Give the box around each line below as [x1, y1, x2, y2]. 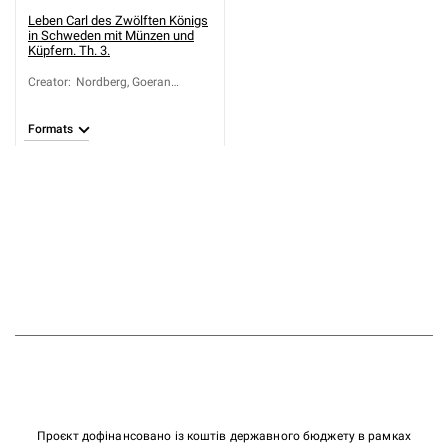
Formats [28, 122, 73, 136]
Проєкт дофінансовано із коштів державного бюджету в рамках [37, 429, 411, 443]
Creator [28, 75, 68, 89]
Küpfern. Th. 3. [28, 43, 110, 58]
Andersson [76, 93, 134, 107]
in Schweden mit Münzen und [28, 28, 194, 43]
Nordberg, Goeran [76, 75, 171, 89]
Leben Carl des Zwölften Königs [28, 13, 208, 28]
